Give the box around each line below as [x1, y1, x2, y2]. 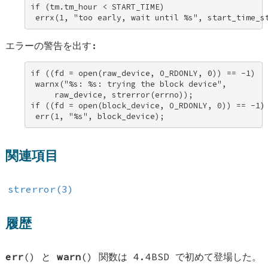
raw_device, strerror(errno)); [31, 89, 199, 100]
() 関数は [81, 251, 134, 263]
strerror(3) [7, 183, 74, 196]
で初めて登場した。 [169, 251, 262, 263]
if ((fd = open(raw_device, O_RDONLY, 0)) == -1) [31, 68, 261, 78]
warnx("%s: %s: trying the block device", [31, 78, 232, 89]
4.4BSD [133, 251, 170, 263]
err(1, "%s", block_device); [31, 111, 165, 121]
